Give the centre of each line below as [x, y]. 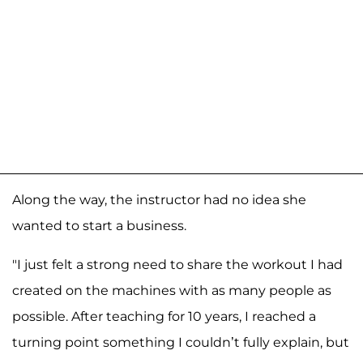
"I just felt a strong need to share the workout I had [177, 264]
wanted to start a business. [99, 225]
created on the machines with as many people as [172, 290]
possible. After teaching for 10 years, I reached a [164, 316]
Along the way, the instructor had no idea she [159, 199]
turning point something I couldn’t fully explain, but [181, 342]
